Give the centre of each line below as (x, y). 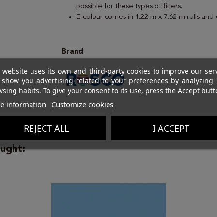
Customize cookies (82, 104)
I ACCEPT (171, 128)
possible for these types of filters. (129, 6)
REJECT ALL (46, 128)
